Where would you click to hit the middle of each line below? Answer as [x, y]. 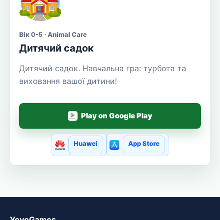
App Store [144, 143]
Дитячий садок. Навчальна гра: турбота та [103, 68]
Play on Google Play [117, 116]
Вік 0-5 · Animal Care [53, 34]
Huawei [85, 143]
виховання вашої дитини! [68, 81]
